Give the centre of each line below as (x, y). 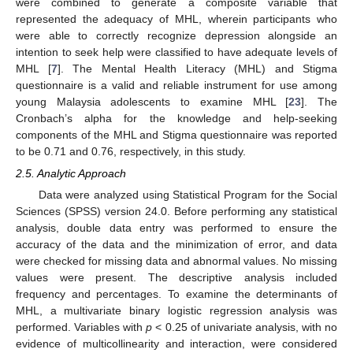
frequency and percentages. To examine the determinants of (176, 294)
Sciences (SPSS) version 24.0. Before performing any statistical (176, 212)
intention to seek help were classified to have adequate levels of (176, 52)
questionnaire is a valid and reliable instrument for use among (176, 85)
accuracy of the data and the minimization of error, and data (176, 245)
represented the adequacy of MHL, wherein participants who (176, 19)
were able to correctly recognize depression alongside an (176, 35)
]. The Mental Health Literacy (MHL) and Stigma (197, 69)
